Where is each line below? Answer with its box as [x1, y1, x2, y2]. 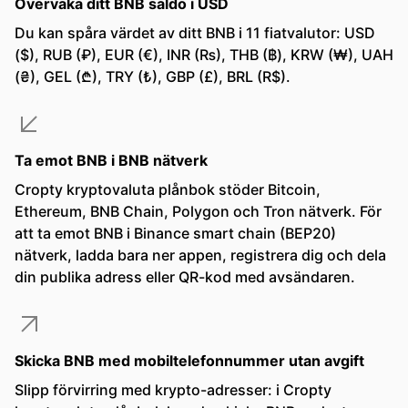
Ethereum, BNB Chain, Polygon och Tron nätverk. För [15, 202, 382, 220]
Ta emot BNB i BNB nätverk [15, 151, 208, 169]
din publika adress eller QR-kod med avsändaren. [15, 268, 355, 286]
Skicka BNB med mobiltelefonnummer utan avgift [15, 352, 364, 370]
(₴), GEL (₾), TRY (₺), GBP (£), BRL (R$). [15, 67, 291, 86]
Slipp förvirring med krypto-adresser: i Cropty [15, 381, 331, 399]
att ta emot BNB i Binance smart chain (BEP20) [15, 224, 336, 242]
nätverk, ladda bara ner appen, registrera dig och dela [15, 246, 386, 264]
